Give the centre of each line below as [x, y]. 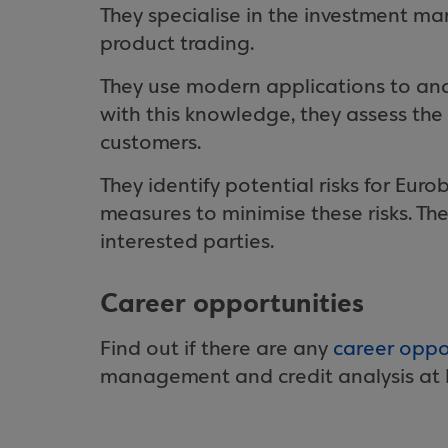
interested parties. [187, 242]
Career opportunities [232, 303]
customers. [150, 143]
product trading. [177, 44]
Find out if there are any [216, 349]
